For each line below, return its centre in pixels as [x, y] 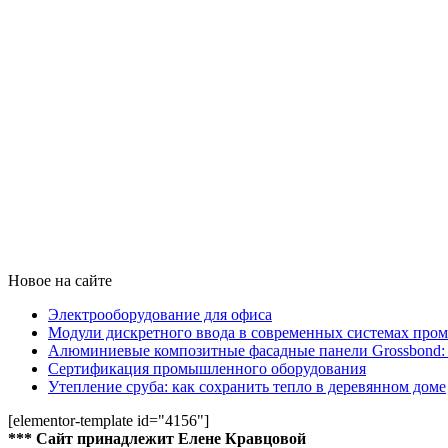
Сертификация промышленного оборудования [207, 369]
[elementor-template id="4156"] [108, 421]
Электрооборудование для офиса [160, 315]
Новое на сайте [60, 281]
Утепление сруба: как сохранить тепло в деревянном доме [247, 387]
